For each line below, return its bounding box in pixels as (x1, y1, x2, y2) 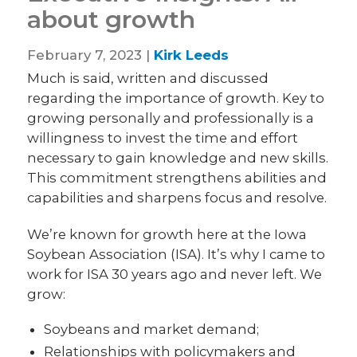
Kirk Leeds (154, 46, 229, 63)
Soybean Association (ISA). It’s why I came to (27, 245, 326, 262)
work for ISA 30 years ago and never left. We (27, 265, 323, 282)
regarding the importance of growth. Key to (27, 89, 325, 106)
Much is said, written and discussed (27, 69, 269, 86)
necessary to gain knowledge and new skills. (27, 149, 329, 166)
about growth (27, 5, 196, 35)
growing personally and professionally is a (27, 109, 315, 126)
